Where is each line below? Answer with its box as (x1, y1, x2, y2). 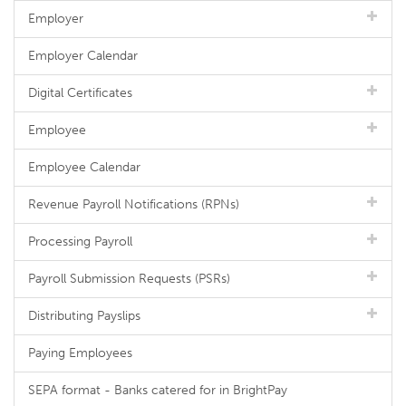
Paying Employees (28, 345, 132, 361)
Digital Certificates (28, 85, 132, 101)
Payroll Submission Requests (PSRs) (28, 271, 230, 286)
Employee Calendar (28, 159, 140, 175)
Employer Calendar (28, 48, 138, 63)
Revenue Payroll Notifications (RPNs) (28, 197, 239, 212)
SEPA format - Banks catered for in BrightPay (28, 382, 287, 398)
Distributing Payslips (28, 308, 140, 324)
